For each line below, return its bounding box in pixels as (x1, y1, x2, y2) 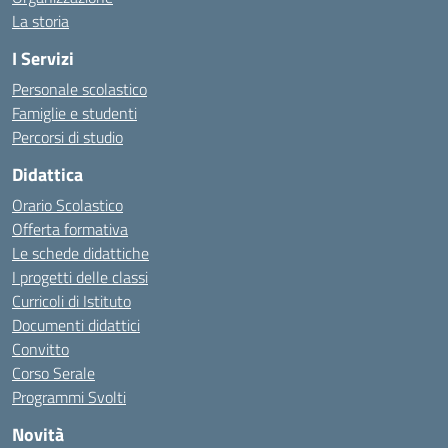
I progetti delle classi (12, 265, 148, 289)
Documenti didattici (12, 313, 140, 337)
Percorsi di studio (12, 125, 123, 149)
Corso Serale (12, 361, 95, 385)
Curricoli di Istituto (12, 289, 131, 313)
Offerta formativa (12, 217, 128, 241)
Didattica (12, 161, 83, 188)
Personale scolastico (12, 77, 147, 101)
